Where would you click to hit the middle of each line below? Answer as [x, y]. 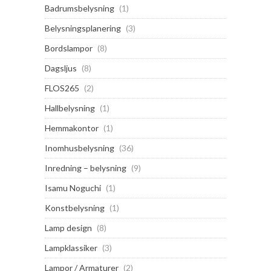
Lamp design [68, 228]
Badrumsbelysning [80, 8]
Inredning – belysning [86, 168]
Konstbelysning [75, 208]
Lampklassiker [71, 248]
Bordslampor [69, 48]
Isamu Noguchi [73, 188]
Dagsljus [61, 68]
